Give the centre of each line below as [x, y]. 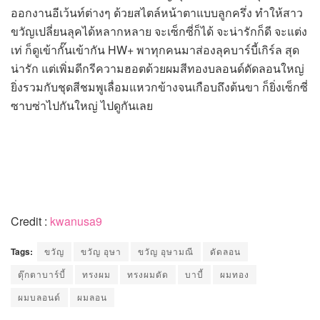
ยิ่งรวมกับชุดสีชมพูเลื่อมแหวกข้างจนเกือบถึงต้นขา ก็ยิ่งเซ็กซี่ [159, 87]
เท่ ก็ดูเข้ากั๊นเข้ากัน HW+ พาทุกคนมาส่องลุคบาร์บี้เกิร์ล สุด [155, 50]
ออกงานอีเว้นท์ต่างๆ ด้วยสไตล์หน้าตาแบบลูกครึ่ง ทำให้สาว [157, 12]
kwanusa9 [76, 221]
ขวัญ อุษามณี [166, 251]
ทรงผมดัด [148, 274]
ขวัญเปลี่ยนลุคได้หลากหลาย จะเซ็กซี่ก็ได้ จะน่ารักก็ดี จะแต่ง [159, 31]
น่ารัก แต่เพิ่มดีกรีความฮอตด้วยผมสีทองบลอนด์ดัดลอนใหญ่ [157, 68]
